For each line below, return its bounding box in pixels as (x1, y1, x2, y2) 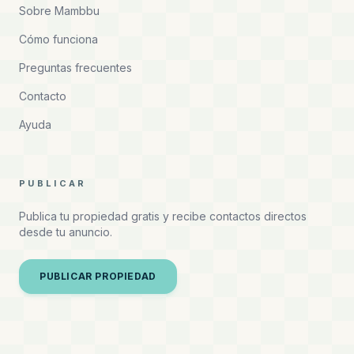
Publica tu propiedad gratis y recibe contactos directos (19, 209, 307, 223)
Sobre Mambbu (19, 4, 100, 17)
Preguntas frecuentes (19, 61, 132, 74)
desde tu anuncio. (19, 225, 112, 239)
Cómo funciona (19, 32, 98, 46)
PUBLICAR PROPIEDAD (40, 270, 156, 282)
